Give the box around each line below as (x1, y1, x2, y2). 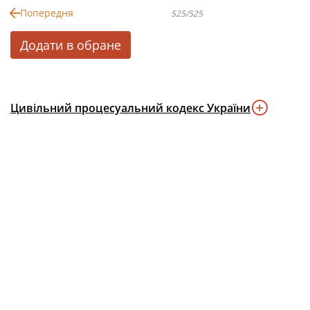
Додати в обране (20, 37, 121, 53)
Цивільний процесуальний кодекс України (10, 100, 250, 116)
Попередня (20, 6, 73, 19)
